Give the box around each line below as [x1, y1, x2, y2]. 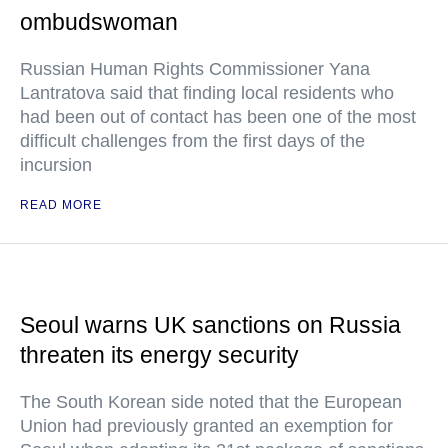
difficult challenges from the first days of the [20, 131, 365, 152]
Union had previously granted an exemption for [20, 416, 393, 437]
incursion [20, 155, 92, 176]
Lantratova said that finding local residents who [20, 83, 394, 104]
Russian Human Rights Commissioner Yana [20, 59, 370, 80]
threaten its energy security [20, 342, 299, 369]
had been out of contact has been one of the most [20, 107, 416, 128]
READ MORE [20, 198, 102, 213]
